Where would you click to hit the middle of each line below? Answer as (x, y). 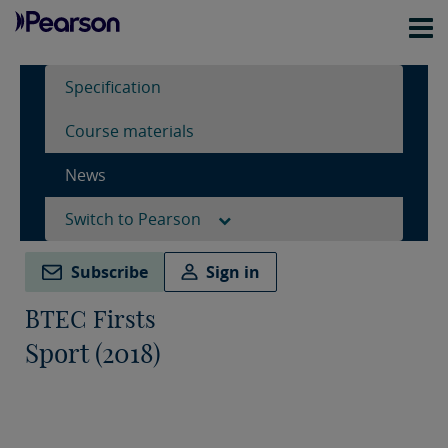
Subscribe (109, 272)
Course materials (129, 131)
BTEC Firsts (90, 319)
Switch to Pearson (135, 219)
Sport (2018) (93, 354)
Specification (113, 87)
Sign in (233, 272)
